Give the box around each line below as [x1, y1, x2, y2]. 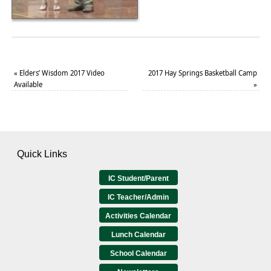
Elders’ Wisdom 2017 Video [17, 68, 105, 78]
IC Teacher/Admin [108, 192, 169, 201]
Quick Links [17, 148, 67, 159]
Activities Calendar [105, 211, 171, 220]
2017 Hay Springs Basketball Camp [148, 68, 258, 78]
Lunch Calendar [111, 230, 166, 239]
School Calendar [109, 249, 167, 258]
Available [13, 80, 42, 90]
